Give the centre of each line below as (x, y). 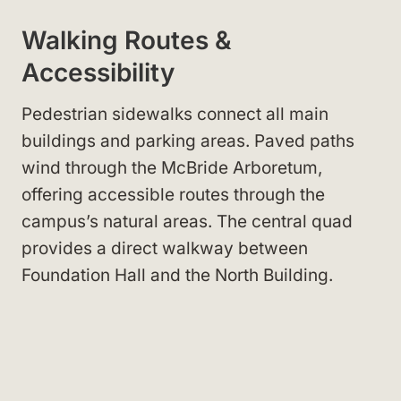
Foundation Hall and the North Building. (177, 275)
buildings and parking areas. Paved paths (188, 141)
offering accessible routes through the (173, 194)
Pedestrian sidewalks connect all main (175, 114)
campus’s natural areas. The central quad (187, 221)
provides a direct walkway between (165, 248)
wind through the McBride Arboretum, (172, 167)
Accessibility (98, 72)
